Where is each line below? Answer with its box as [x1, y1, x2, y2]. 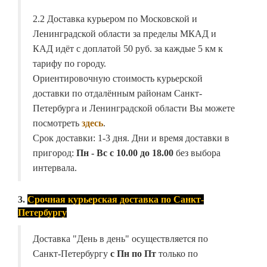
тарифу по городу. [33, 58, 106, 69]
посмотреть [33, 118, 82, 129]
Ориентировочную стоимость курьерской [33, 73, 203, 84]
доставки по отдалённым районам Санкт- [33, 88, 202, 99]
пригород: [33, 148, 76, 159]
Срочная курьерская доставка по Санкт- [27, 194, 204, 205]
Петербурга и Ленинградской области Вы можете [33, 103, 235, 114]
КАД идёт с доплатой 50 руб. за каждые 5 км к [33, 44, 223, 54]
